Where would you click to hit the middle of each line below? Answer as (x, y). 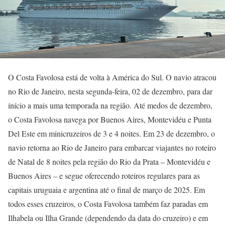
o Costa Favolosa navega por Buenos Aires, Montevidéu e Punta (110, 119)
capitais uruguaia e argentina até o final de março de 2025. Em (106, 189)
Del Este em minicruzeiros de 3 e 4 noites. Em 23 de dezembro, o (111, 133)
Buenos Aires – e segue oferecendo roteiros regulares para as (104, 175)
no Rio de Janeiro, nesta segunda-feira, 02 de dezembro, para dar (110, 91)
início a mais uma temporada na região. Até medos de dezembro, (110, 105)
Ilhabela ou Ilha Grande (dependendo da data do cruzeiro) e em (108, 217)
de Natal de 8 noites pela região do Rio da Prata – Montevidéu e (109, 161)
